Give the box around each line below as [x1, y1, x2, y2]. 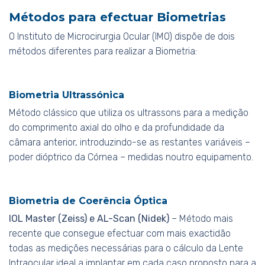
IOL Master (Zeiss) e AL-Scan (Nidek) [9, 213, 169, 225]
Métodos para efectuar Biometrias [9, 10, 226, 25]
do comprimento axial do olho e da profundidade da [9, 122, 224, 134]
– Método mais [169, 213, 233, 225]
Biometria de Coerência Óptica [9, 195, 167, 207]
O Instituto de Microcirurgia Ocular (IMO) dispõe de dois [9, 31, 235, 43]
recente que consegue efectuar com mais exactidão [9, 228, 231, 240]
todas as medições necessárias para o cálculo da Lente [9, 243, 243, 254]
